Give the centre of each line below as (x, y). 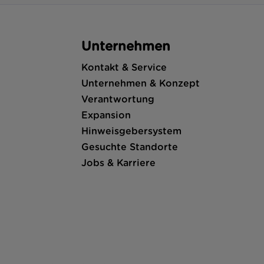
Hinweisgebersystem (132, 131)
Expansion (106, 115)
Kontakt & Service (124, 67)
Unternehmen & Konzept (141, 83)
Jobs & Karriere (119, 163)
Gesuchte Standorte (130, 147)
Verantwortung (118, 99)
